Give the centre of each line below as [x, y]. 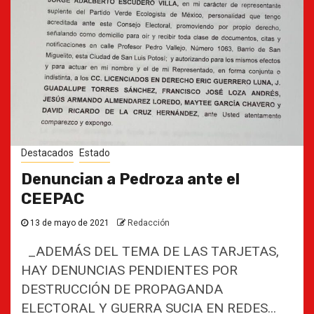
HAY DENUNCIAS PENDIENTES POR [129, 270]
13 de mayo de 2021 [70, 223]
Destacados [47, 153]
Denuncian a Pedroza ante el [130, 179]
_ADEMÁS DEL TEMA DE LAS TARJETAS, [150, 251]
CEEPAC [53, 199]
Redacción [149, 223]
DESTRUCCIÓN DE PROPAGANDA [122, 289]
